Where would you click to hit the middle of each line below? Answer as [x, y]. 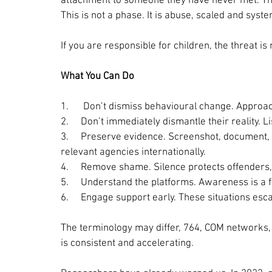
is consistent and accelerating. [127, 243]
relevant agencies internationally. [133, 152]
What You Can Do [97, 76]
